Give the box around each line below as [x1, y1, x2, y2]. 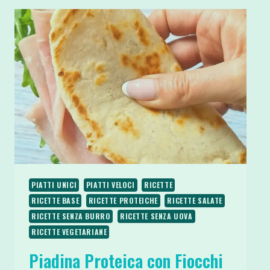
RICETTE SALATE [167, 195, 222, 206]
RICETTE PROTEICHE [88, 195, 158, 206]
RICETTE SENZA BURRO [31, 210, 111, 221]
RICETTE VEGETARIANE [31, 226, 107, 237]
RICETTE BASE [31, 195, 80, 206]
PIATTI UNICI [31, 179, 77, 190]
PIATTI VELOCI [86, 179, 135, 190]
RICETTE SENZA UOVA [119, 210, 193, 221]
